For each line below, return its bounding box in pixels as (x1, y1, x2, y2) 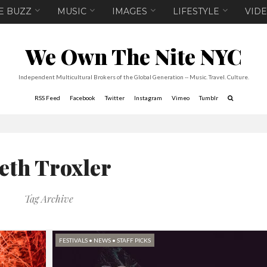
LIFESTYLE (172, 6, 219, 17)
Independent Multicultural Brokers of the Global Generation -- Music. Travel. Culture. (18, 73, 249, 80)
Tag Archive (24, 193, 74, 205)
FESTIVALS (58, 237, 88, 244)
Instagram (133, 94, 162, 101)
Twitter (104, 94, 125, 101)
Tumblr (198, 94, 218, 101)
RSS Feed (34, 94, 60, 101)
